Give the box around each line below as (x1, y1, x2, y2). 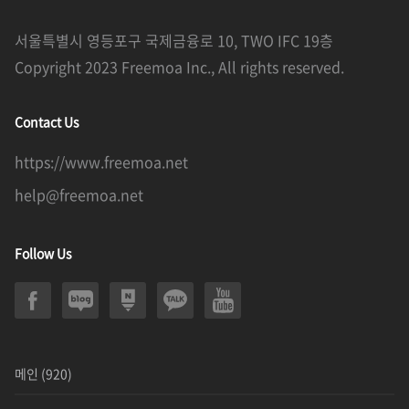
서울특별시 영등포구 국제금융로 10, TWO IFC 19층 (15, 28, 333, 51)
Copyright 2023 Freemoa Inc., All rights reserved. (15, 55, 344, 78)
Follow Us (15, 243, 72, 262)
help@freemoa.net (15, 183, 143, 205)
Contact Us (15, 111, 79, 131)
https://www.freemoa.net (15, 150, 188, 173)
